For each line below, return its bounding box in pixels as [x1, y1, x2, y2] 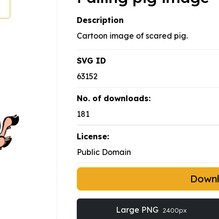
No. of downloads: [77, 93, 151, 104]
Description [77, 15, 124, 25]
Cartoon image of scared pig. [77, 31, 188, 41]
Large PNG [115, 205, 160, 215]
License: [77, 131, 109, 142]
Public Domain [77, 147, 131, 157]
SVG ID [77, 56, 106, 66]
